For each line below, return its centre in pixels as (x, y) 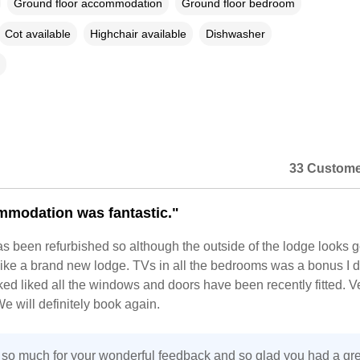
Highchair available (138, 33)
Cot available (37, 33)
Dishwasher (235, 33)
